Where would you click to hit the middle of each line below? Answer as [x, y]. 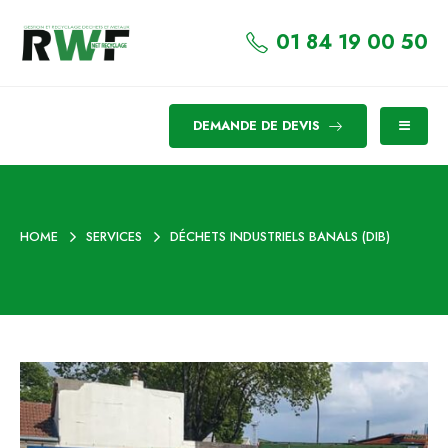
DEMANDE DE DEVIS [259, 125]
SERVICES [114, 236]
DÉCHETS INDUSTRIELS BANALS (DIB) [280, 236]
